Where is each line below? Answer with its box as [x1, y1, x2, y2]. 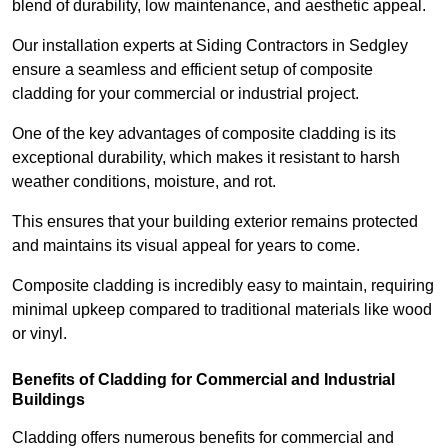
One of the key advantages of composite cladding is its [12, 125, 396, 143]
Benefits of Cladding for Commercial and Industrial [12, 371, 395, 389]
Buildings [12, 391, 85, 409]
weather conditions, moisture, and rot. [12, 173, 280, 191]
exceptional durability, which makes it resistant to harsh [12, 149, 400, 167]
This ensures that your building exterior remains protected [12, 213, 418, 231]
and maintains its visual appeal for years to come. [12, 237, 364, 255]
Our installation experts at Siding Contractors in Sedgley [12, 37, 408, 55]
